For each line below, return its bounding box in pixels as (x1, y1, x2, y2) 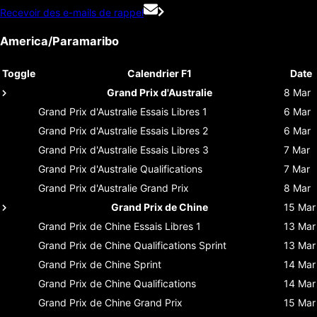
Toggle (2, 67, 35, 79)
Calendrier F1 (127, 67, 192, 79)
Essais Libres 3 (140, 143, 209, 156)
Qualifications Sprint (134, 238, 226, 251)
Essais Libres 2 (140, 124, 208, 137)
